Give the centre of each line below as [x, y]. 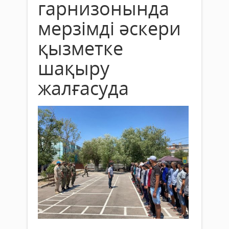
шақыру [74, 68]
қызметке [81, 48]
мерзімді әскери [109, 28]
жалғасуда [83, 88]
